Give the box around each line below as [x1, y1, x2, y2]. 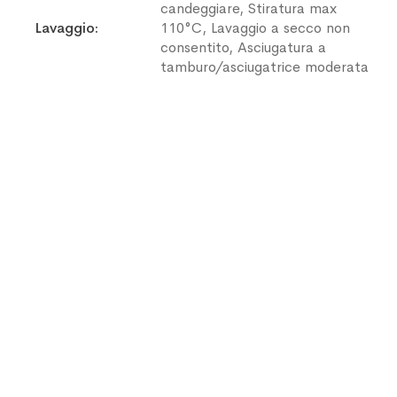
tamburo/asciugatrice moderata [160, 57, 369, 76]
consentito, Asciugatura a [160, 37, 326, 57]
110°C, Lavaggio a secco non [160, 18, 350, 37]
